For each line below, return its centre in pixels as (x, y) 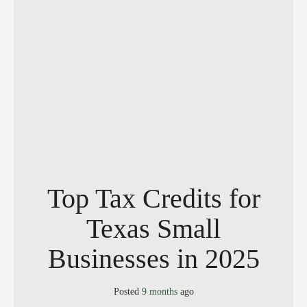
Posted (127, 292)
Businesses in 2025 (153, 258)
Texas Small (153, 228)
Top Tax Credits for (153, 198)
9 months (159, 292)
